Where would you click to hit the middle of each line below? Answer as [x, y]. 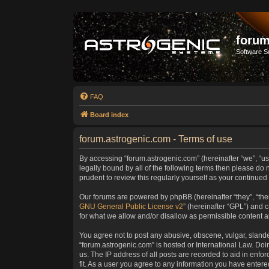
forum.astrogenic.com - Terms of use [156, 139]
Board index [109, 115]
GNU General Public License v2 [131, 207]
